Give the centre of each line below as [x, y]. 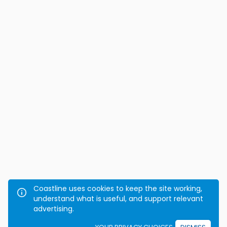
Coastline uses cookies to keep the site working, [118, 188]
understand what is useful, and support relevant [118, 199]
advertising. [54, 209]
